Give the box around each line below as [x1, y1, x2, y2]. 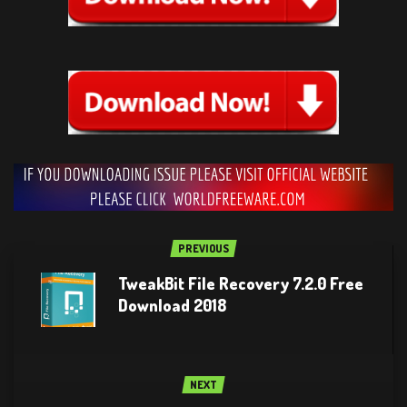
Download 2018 [118, 294, 226, 315]
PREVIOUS [178, 241, 229, 255]
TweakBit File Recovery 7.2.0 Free [118, 273, 363, 293]
